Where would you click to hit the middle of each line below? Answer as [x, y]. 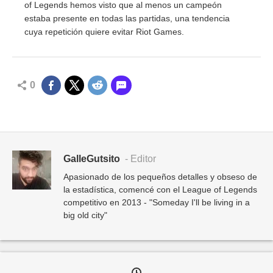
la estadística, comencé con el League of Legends [160, 189]
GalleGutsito [92, 158]
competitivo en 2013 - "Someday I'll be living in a [157, 202]
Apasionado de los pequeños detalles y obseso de [160, 176]
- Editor [139, 158]
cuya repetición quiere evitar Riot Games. [104, 31]
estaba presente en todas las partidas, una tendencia [127, 18]
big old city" [85, 215]
